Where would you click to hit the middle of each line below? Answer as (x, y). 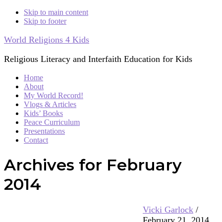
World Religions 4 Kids (47, 40)
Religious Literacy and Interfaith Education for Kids (98, 59)
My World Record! (54, 95)
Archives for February (93, 165)
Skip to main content (56, 12)
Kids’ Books (43, 113)
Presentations (44, 131)
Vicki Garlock (168, 209)
